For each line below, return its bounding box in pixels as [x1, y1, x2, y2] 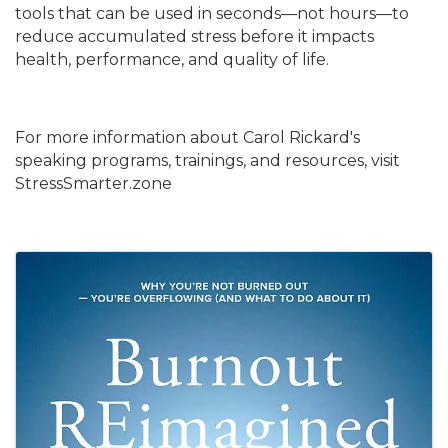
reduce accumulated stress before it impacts [15, 26, 374, 46]
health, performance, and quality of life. [15, 49, 329, 69]
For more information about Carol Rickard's [15, 127, 360, 147]
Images [14, 248, 135, 288]
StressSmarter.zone [15, 173, 172, 193]
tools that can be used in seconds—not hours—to [15, 3, 409, 23]
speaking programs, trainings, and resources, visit [15, 150, 400, 170]
